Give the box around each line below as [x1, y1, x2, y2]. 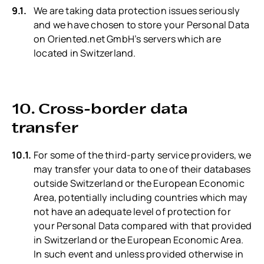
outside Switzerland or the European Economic [34, 177, 245, 190]
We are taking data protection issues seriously [34, 4, 240, 18]
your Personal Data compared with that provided [34, 219, 252, 233]
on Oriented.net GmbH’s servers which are [34, 32, 222, 46]
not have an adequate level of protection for [34, 205, 231, 219]
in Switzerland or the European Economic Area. [34, 233, 244, 247]
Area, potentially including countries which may [34, 191, 248, 204]
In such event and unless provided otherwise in [34, 247, 244, 261]
